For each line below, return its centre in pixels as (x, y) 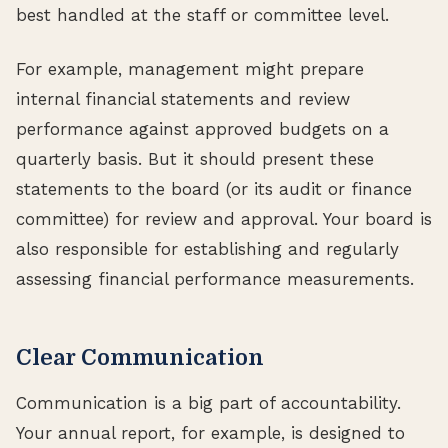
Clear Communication (140, 357)
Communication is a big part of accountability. (208, 402)
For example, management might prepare (190, 68)
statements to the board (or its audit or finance (214, 188)
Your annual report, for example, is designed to (210, 432)
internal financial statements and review (183, 98)
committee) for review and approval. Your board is (224, 218)
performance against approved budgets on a (202, 128)
